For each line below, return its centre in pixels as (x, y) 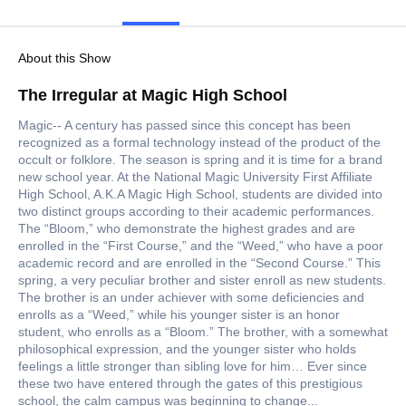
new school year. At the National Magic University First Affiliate (195, 177)
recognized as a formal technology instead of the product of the (199, 143)
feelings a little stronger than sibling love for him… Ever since (193, 367)
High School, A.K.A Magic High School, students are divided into (200, 194)
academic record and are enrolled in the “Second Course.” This (199, 263)
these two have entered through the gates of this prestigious (190, 384)
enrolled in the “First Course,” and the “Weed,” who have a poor (201, 246)
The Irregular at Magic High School (153, 96)
